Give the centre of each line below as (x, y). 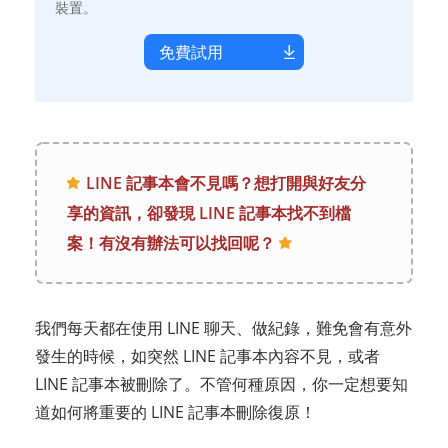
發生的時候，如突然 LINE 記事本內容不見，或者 (207, 356)
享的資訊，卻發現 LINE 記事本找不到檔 (209, 213)
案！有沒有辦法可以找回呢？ (171, 243)
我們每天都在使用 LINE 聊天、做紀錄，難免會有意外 (223, 328)
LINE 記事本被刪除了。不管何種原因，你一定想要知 (221, 384)
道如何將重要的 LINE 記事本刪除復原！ (175, 412)
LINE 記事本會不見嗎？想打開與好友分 (226, 183)
